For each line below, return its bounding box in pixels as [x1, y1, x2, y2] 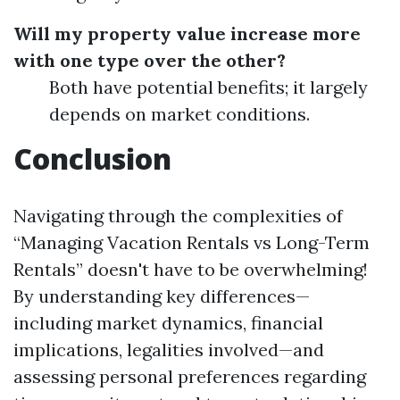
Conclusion [13, 139, 171, 178]
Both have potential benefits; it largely [49, 76, 368, 98]
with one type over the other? [13, 49, 286, 71]
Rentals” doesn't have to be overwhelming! [13, 258, 368, 280]
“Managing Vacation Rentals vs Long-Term [13, 231, 370, 254]
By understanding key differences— [13, 285, 310, 307]
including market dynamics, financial [13, 312, 323, 334]
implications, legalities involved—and [13, 338, 324, 361]
